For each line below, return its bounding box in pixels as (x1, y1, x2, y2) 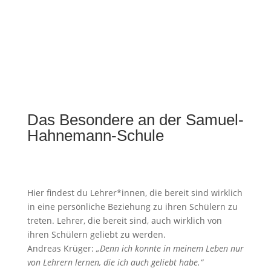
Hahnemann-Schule (27, 126, 164, 145)
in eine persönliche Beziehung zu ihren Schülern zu (27, 201, 238, 213)
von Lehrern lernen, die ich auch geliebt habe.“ (27, 256, 203, 269)
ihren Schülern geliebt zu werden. (27, 229, 166, 241)
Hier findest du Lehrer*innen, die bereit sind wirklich (27, 187, 243, 199)
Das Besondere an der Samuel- (27, 111, 244, 129)
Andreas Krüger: (27, 243, 96, 255)
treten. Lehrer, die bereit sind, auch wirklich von (27, 215, 222, 227)
